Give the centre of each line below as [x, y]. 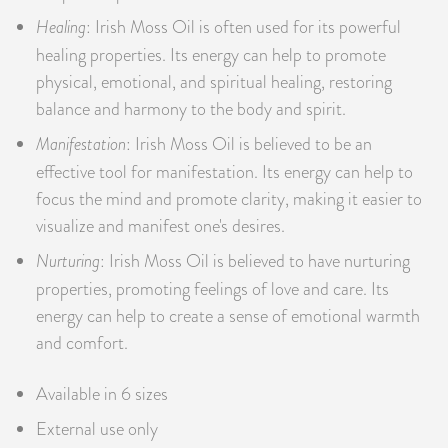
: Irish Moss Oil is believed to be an [249, 143]
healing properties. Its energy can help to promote [211, 54]
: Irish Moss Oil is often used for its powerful [243, 26]
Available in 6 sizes [102, 393]
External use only [97, 428]
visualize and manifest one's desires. [160, 225]
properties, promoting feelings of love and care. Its [212, 288]
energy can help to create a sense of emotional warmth [228, 315]
